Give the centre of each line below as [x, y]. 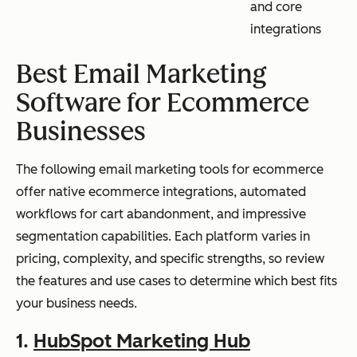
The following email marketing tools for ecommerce [170, 169]
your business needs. [76, 303]
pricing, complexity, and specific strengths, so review [170, 259]
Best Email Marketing [141, 74]
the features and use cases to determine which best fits [177, 281]
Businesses [81, 131]
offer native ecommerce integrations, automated [161, 192]
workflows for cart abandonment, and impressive [161, 214]
